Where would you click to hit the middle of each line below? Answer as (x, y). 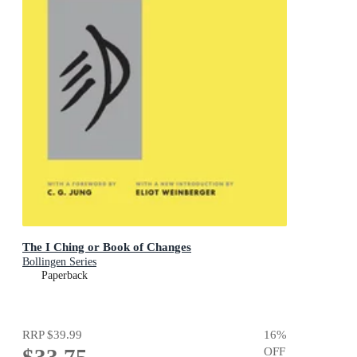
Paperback (65, 275)
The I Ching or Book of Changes (107, 246)
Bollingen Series (59, 261)
